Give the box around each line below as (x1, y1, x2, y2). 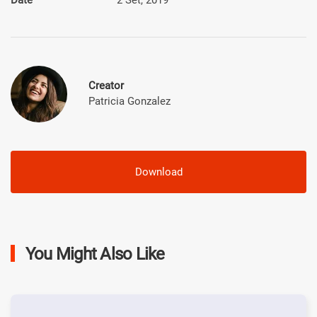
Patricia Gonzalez (88, 94, 171, 108)
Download (134, 165, 183, 178)
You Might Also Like (21, 243, 165, 264)
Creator (88, 79, 124, 92)
